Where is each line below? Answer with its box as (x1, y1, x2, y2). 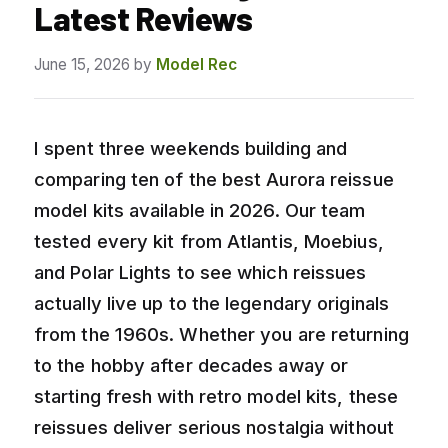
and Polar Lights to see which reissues (34, 260, 367, 283)
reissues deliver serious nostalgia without (34, 415, 394, 438)
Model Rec (156, 54, 237, 74)
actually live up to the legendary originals (34, 291, 389, 314)
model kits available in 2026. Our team (34, 198, 366, 221)
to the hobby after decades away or (34, 353, 349, 376)
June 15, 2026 (34, 54, 130, 74)
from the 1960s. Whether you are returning (34, 322, 409, 345)
